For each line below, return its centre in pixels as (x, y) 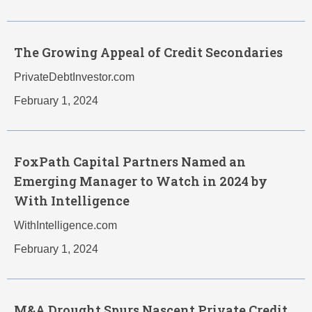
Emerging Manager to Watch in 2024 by (141, 181)
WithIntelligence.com (65, 226)
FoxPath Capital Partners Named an (130, 162)
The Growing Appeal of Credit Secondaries (148, 53)
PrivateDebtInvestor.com (74, 77)
